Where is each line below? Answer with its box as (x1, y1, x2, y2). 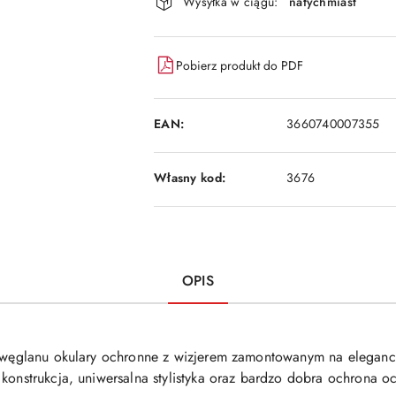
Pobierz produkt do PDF (176, 56, 303, 74)
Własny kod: (154, 168, 226, 187)
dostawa (153, 27, 241, 65)
